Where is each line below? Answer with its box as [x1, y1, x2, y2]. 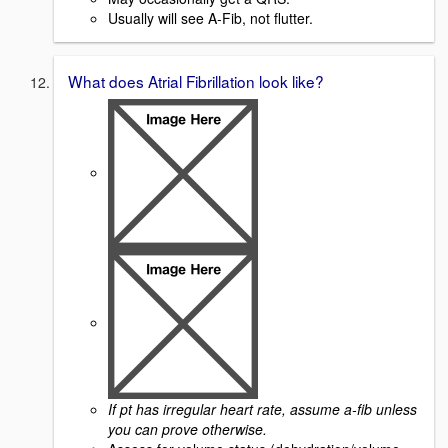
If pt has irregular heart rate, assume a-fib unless [108, 399, 417, 420]
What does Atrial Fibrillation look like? [68, 69, 324, 92]
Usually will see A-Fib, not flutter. [108, 7, 313, 28]
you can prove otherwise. [108, 419, 271, 440]
